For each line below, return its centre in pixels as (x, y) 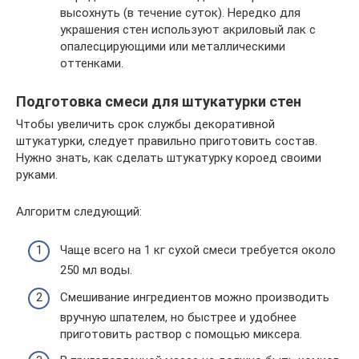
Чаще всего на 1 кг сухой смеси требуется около (198, 250)
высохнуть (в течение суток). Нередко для (180, 12)
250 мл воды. (96, 270)
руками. (37, 174)
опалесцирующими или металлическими (173, 46)
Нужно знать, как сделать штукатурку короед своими (169, 157)
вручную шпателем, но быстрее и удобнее (178, 317)
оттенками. (92, 63)
